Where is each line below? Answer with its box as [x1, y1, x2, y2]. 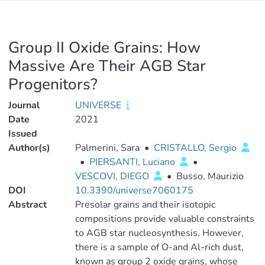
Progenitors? [8, 74, 98, 95]
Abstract [8, 198, 47, 211]
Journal [8, 99, 40, 112]
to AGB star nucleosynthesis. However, [75, 227, 244, 240]
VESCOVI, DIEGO [75, 170, 151, 183]
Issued [8, 127, 37, 140]
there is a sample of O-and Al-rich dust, [75, 241, 244, 254]
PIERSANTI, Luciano [89, 156, 177, 169]
